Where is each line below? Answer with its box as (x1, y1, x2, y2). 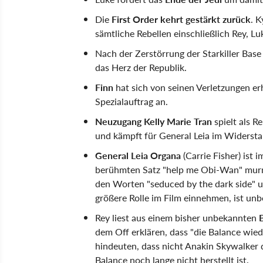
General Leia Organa (95, 149, 181, 162)
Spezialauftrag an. (95, 95, 168, 108)
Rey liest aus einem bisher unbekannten (95, 211, 259, 224)
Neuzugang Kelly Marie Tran (95, 114, 212, 128)
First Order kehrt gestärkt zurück (112, 12, 251, 26)
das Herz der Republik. (95, 60, 187, 74)
